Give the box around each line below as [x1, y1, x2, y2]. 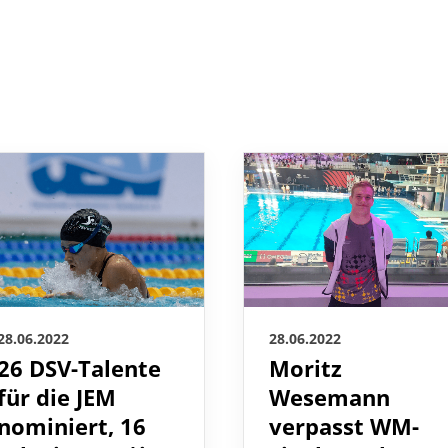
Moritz [269, 325, 342, 357]
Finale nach [269, 412, 393, 444]
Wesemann [269, 354, 390, 386]
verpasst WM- [269, 383, 419, 415]
